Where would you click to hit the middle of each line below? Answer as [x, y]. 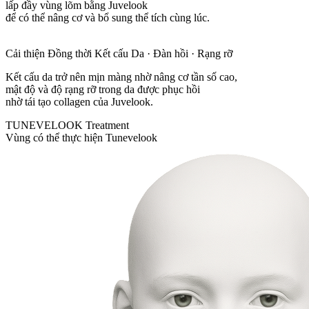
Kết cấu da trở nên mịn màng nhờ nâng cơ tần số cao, [121, 77]
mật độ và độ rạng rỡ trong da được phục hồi [103, 90]
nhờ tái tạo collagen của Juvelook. [79, 102]
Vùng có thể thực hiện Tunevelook [81, 138]
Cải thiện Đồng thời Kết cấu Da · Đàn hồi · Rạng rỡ [119, 54]
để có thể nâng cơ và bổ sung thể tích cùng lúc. [108, 18]
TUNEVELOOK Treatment [67, 126]
